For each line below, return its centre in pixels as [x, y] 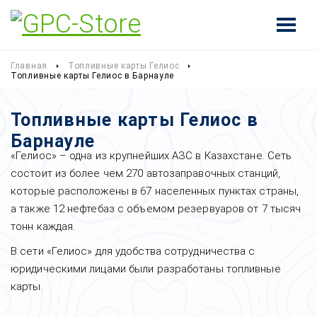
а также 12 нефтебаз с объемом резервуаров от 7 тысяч [156, 209]
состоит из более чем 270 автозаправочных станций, [145, 173]
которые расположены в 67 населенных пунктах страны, [155, 191]
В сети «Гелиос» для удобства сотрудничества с [133, 251]
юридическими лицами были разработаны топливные [146, 269]
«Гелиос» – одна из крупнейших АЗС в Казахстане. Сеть [151, 156]
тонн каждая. [43, 226]
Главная [29, 66]
